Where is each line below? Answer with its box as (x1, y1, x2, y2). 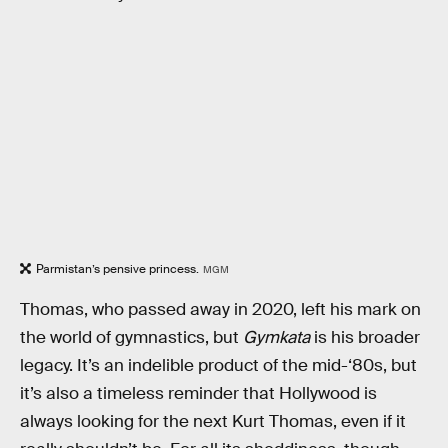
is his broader (314, 327, 420, 349)
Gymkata (243, 327, 314, 349)
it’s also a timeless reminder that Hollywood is (20, 383, 377, 405)
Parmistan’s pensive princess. (36, 260, 199, 277)
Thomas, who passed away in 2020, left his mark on (20, 299, 421, 321)
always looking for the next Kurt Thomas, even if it (20, 411, 406, 433)
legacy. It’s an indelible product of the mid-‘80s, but (20, 355, 417, 377)
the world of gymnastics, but (20, 327, 243, 349)
